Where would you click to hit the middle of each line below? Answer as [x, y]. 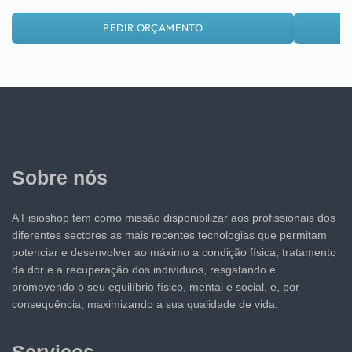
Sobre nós [60, 177]
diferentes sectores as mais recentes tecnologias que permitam [169, 235]
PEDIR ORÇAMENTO [153, 28]
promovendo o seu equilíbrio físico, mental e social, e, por [156, 286]
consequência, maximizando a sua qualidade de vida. [145, 304]
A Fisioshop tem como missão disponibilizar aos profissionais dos [174, 217]
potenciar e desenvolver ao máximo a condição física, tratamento [174, 252]
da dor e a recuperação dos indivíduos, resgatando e [144, 269]
